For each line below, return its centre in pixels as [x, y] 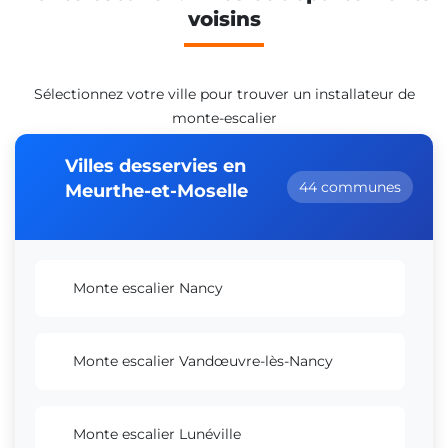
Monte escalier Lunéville [157, 433]
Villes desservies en [155, 165]
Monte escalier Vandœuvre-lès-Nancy [203, 360]
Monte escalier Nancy [148, 287]
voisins [224, 18]
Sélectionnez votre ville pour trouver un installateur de [224, 93]
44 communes [350, 186]
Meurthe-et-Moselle [156, 190]
